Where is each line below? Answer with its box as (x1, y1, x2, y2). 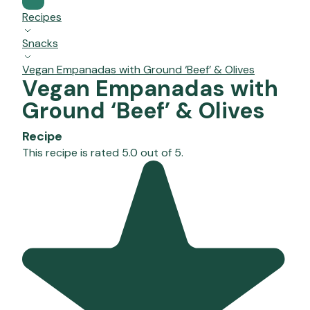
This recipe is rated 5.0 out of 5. (22, 145, 183, 161)
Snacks (22, 36, 58, 51)
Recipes (22, 10, 62, 25)
